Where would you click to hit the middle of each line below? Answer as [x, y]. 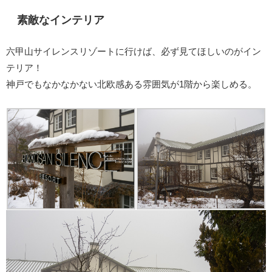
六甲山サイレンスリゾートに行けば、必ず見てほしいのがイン [134, 51]
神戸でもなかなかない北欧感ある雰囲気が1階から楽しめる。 [131, 84]
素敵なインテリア [61, 20]
